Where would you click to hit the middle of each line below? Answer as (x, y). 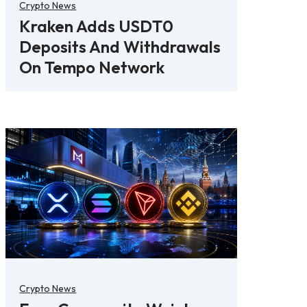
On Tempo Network (92, 67)
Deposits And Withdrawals (120, 46)
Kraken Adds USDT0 (97, 26)
